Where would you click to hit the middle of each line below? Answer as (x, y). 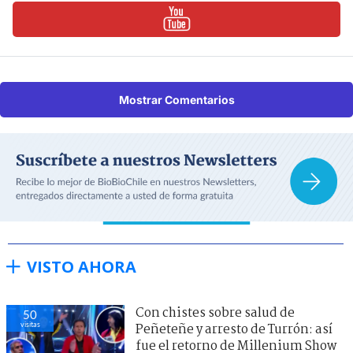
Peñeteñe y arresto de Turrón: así (234, 329)
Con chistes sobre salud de (215, 313)
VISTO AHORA (82, 266)
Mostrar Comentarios (176, 99)
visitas (30, 324)
